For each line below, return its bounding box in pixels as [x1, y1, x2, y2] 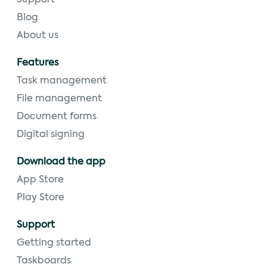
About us [17, 31, 58, 41]
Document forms [17, 112, 97, 122]
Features [17, 58, 58, 68]
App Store [17, 175, 64, 185]
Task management [17, 76, 107, 86]
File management [17, 94, 102, 104]
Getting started [17, 238, 91, 248]
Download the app [17, 157, 105, 167]
